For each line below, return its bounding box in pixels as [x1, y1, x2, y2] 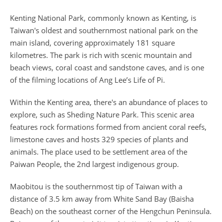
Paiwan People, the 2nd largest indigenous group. [10, 159, 179, 169]
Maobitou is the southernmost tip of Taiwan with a [10, 181, 182, 191]
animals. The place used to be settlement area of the [10, 147, 187, 157]
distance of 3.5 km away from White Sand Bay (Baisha [10, 194, 194, 204]
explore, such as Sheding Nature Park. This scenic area [10, 110, 194, 119]
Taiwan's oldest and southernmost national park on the [10, 25, 198, 35]
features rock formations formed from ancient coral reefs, [10, 122, 207, 132]
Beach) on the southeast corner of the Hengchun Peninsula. [10, 206, 212, 216]
